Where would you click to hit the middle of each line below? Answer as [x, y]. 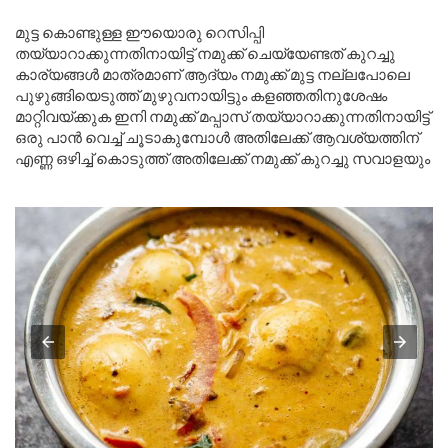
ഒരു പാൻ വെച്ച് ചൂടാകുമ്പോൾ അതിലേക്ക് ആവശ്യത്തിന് [217, 136]
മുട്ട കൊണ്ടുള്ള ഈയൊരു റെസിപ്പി [139, 31]
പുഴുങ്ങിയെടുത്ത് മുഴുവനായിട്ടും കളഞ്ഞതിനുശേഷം [201, 94]
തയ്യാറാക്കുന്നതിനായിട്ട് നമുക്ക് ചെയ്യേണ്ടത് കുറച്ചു [205, 52]
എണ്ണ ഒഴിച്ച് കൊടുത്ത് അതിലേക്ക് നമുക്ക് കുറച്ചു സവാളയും [222, 157]
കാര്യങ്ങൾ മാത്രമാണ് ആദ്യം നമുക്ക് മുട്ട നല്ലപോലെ [212, 73]
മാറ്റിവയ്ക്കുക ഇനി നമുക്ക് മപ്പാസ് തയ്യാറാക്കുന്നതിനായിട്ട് [222, 115]
